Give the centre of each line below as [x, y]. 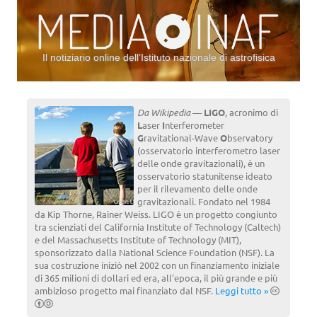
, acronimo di [251, 112]
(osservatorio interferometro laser [208, 150]
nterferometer [194, 125]
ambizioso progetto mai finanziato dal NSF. [125, 290]
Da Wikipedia [163, 112]
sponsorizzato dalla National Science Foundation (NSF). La [154, 252]
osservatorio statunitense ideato [204, 175]
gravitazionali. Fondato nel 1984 [203, 201]
